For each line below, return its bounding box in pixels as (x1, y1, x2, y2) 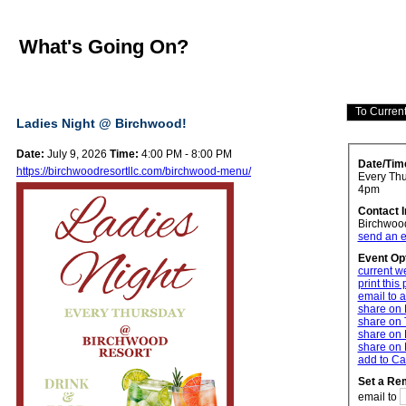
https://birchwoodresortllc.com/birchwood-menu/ (16, 165, 251, 179)
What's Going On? (19, 34, 188, 58)
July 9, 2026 (44, 148, 110, 161)
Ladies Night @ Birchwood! (16, 116, 187, 131)
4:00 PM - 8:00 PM (141, 148, 232, 161)
